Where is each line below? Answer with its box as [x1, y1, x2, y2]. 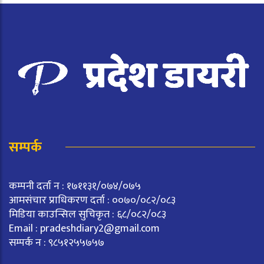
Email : [9, 219, 40, 237]
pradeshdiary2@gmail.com [40, 219, 160, 237]
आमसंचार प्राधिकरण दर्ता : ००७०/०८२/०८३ [9, 191, 176, 209]
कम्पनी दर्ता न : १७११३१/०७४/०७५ [9, 177, 141, 195]
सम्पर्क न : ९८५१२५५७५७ [9, 233, 104, 252]
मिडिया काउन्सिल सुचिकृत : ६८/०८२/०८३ [9, 205, 166, 223]
